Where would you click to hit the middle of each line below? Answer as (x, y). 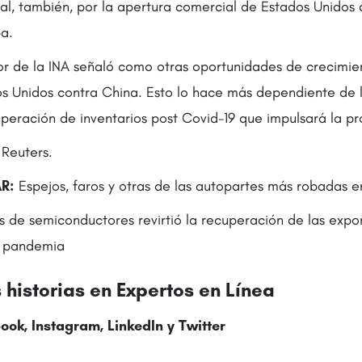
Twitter (202, 326)
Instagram (66, 326)
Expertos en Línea (196, 290)
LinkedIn (135, 326)
